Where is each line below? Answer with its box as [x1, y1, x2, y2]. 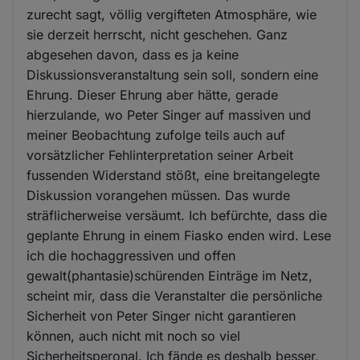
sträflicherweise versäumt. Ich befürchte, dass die [27, 207, 328, 224]
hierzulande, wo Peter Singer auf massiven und [27, 107, 312, 124]
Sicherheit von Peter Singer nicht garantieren [27, 308, 297, 325]
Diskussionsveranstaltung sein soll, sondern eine [27, 67, 319, 84]
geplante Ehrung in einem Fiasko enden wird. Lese [27, 227, 332, 244]
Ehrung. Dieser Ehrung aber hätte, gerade [27, 87, 279, 104]
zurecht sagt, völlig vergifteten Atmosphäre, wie [27, 6, 317, 23]
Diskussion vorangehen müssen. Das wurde [27, 187, 291, 204]
